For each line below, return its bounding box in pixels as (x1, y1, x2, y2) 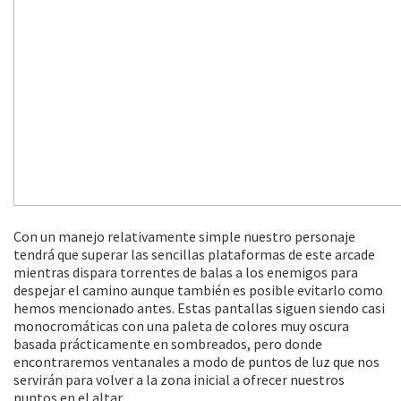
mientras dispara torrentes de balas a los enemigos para (13, 263, 358, 281)
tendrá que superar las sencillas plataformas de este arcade (13, 245, 375, 263)
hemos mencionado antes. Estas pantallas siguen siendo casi (13, 299, 385, 317)
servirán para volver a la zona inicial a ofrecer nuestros (13, 371, 345, 388)
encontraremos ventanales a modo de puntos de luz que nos (13, 353, 380, 371)
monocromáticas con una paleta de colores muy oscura (13, 317, 349, 335)
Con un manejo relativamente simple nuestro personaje (13, 227, 355, 245)
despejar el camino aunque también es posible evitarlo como (13, 281, 383, 299)
